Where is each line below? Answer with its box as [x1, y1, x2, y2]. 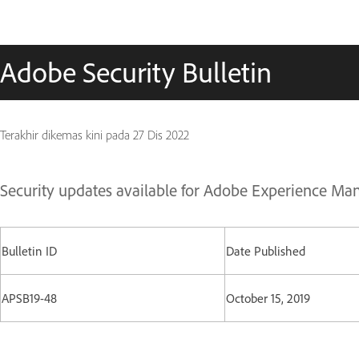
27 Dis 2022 [133, 127, 189, 143]
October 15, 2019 [226, 290, 310, 306]
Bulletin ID [2, 243, 57, 259]
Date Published [226, 243, 305, 259]
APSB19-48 [2, 290, 57, 306]
